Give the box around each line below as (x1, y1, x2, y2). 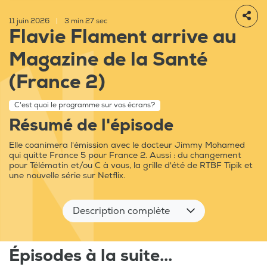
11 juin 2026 (9, 17, 51, 26)
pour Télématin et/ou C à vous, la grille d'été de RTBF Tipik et (9, 160, 253, 171)
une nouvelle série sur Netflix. (9, 170, 125, 181)
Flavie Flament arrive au (9, 25, 237, 49)
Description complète (72, 205, 170, 218)
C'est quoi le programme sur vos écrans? (14, 101, 155, 110)
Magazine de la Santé (9, 48, 207, 72)
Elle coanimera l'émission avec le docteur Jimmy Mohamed (9, 140, 245, 151)
